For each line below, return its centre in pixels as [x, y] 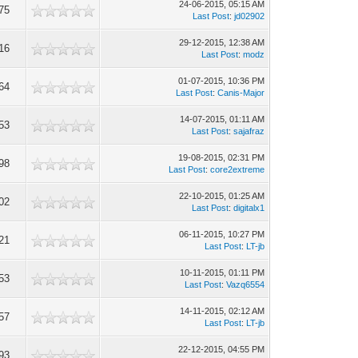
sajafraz [249, 131]
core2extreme [238, 169]
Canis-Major [241, 93]
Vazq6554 [246, 284]
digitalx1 [249, 208]
